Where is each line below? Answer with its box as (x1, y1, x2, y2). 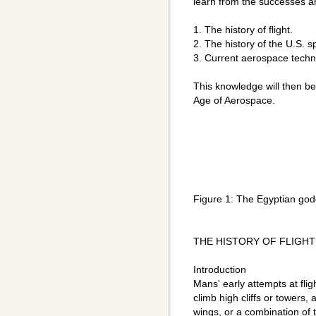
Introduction (193, 264, 246, 276)
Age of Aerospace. (193, 95, 275, 107)
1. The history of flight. (193, 24, 293, 36)
